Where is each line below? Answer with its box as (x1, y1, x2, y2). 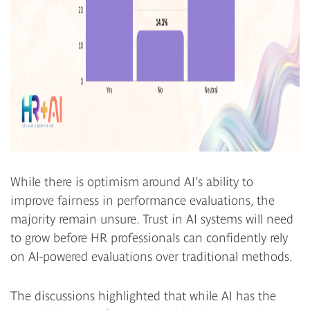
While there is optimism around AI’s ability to (10, 174, 253, 189)
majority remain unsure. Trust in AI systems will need (10, 211, 293, 226)
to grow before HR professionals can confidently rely (10, 230, 288, 245)
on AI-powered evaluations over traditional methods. (10, 248, 293, 264)
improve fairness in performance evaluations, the (10, 192, 275, 208)
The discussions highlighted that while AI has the (10, 288, 276, 303)
